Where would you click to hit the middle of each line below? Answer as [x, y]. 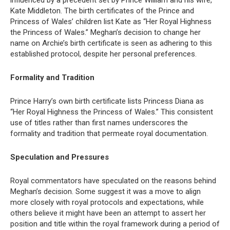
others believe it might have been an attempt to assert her [108, 213]
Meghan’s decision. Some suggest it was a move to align [106, 191]
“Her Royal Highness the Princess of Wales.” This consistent [112, 112]
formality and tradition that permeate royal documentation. [109, 133]
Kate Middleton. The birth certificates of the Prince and [102, 11]
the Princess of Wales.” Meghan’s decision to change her [106, 32]
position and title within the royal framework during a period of [115, 224]
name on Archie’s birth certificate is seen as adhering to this [111, 43]
